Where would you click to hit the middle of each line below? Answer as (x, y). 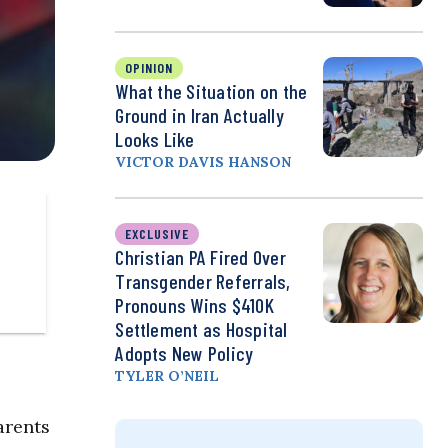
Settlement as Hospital (201, 329)
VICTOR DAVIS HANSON (203, 162)
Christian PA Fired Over (200, 257)
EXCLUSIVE (157, 234)
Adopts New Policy (184, 353)
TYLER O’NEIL (167, 376)
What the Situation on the (211, 91)
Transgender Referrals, (203, 281)
